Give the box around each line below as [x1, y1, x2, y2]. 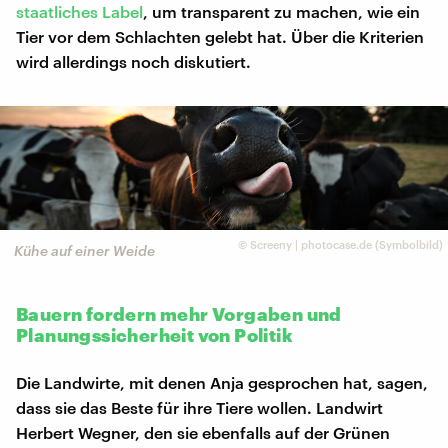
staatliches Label [16, 2, 143, 22]
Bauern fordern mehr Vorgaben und [16, 302, 342, 325]
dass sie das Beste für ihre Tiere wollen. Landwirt [16, 397, 383, 417]
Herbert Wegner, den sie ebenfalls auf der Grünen [16, 422, 390, 442]
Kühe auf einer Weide [14, 242, 155, 260]
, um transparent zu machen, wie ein [143, 2, 420, 22]
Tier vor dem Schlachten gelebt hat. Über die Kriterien [16, 27, 424, 47]
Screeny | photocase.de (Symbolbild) [249, 238, 443, 252]
